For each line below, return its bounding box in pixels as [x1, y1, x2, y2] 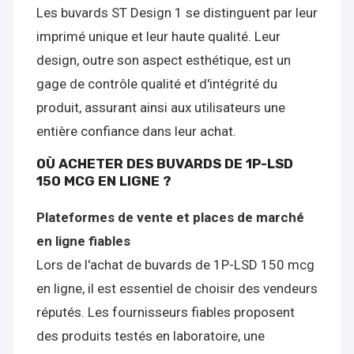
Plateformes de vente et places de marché [36, 209, 304, 225]
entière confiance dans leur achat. [36, 123, 236, 139]
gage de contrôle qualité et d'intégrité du [36, 76, 277, 92]
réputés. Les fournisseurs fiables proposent [36, 304, 295, 320]
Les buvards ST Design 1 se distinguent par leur [36, 5, 318, 21]
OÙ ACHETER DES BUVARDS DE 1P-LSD [36, 156, 293, 171]
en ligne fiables [36, 233, 130, 249]
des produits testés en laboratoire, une [36, 328, 265, 344]
